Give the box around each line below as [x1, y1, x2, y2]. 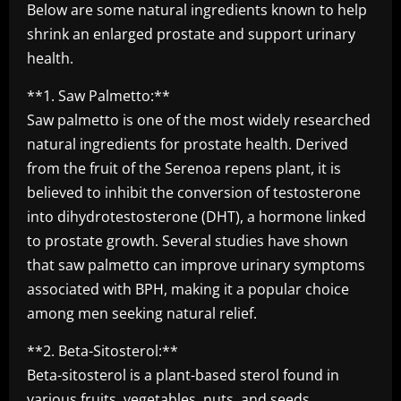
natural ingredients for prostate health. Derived [27, 134, 348, 154]
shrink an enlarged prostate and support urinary [27, 24, 355, 44]
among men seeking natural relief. [27, 303, 257, 323]
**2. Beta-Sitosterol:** [27, 341, 178, 361]
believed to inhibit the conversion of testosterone [27, 183, 361, 202]
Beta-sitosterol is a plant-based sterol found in [27, 365, 339, 385]
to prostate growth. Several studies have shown [27, 231, 348, 251]
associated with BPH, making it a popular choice [27, 279, 349, 299]
